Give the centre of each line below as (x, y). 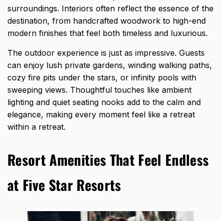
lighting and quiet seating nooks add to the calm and (104, 102)
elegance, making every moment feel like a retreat (101, 114)
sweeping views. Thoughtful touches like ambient (99, 90)
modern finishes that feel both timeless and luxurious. (108, 33)
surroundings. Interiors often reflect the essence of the (110, 8)
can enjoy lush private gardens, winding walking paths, (110, 65)
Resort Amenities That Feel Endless (108, 159)
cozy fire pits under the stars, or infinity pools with (102, 77)
